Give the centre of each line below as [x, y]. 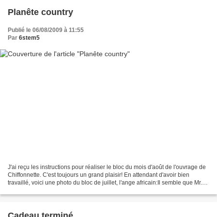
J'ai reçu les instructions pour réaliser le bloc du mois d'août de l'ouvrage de [107, 167]
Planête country [40, 12]
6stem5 [29, 38]
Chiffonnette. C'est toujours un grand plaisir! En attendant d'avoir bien [99, 175]
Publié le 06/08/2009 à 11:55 [46, 30]
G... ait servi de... [29, 191]
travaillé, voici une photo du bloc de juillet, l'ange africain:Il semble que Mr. [105, 183]
